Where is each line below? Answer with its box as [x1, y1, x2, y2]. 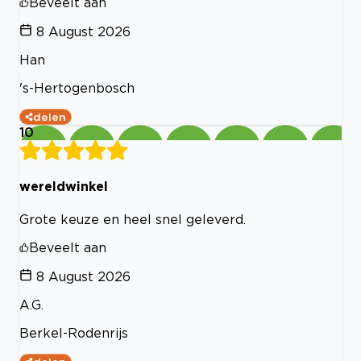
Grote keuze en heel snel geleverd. [19, 211, 246, 226]
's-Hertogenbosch [19, 81, 135, 96]
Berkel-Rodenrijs [19, 325, 128, 340]
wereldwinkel [19, 179, 108, 194]
